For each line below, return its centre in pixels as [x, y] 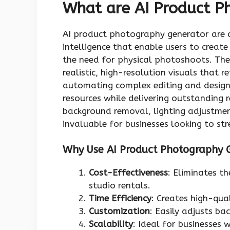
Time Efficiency [120, 198]
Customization [119, 211]
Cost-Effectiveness [128, 172]
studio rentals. [120, 185]
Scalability [111, 224]
